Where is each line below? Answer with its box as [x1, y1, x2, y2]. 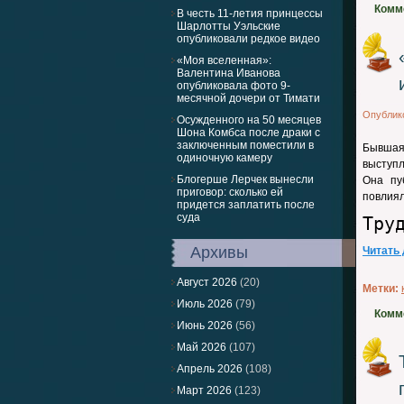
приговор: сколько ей [177, 186, 283, 198]
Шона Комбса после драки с [177, 126, 320, 139]
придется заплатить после [177, 198, 315, 211]
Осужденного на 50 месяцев [177, 114, 321, 126]
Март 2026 [177, 384, 232, 397]
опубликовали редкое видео [177, 32, 320, 45]
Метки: [363, 282, 399, 295]
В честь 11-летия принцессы [177, 7, 323, 20]
